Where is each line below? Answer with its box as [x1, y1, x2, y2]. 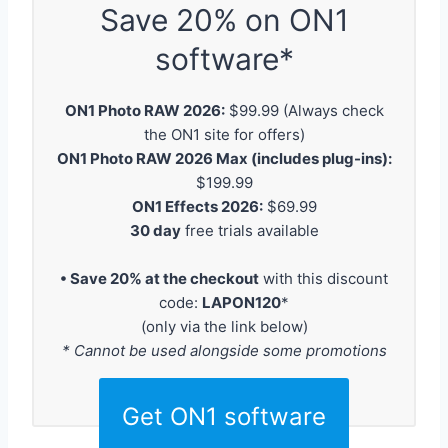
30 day [129, 221, 181, 241]
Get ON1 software [122, 402, 326, 432]
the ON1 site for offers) [143, 125, 305, 145]
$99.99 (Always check [224, 101, 384, 121]
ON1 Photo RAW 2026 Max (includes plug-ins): [56, 149, 392, 169]
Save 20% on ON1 [99, 2, 349, 39]
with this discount [259, 269, 388, 289]
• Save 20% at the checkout [60, 269, 259, 289]
